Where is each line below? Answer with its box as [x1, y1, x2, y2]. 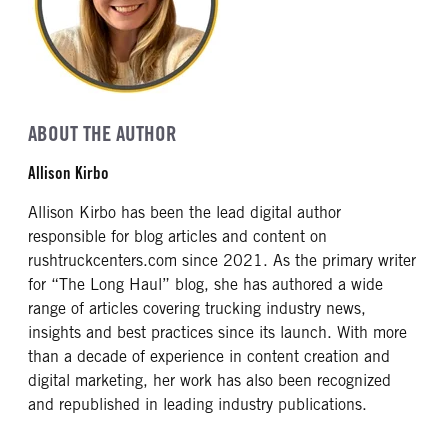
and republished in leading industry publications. [28, 394, 367, 414]
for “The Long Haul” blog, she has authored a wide [28, 274, 383, 294]
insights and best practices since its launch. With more [28, 322, 407, 342]
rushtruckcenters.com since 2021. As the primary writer [28, 250, 416, 270]
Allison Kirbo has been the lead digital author [28, 202, 341, 222]
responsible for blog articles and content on [28, 226, 327, 246]
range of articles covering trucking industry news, [28, 298, 366, 318]
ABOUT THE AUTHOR [28, 120, 177, 146]
